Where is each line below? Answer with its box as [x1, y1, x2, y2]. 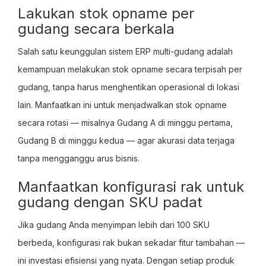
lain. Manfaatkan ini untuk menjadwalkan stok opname [18, 100, 227, 110]
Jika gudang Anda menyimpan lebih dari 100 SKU [18, 220, 210, 230]
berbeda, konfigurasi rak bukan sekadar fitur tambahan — [18, 237, 245, 248]
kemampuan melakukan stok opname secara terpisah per [18, 64, 242, 74]
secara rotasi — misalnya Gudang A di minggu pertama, [18, 118, 233, 128]
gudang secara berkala [18, 20, 175, 37]
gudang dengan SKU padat [18, 194, 202, 211]
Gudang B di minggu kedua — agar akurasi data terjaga [18, 135, 235, 145]
